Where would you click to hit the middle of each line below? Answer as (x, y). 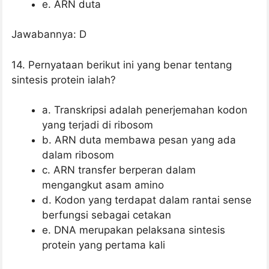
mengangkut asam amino (103, 185)
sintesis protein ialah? (64, 80)
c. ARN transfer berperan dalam (119, 170)
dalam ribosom (78, 155)
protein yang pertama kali (104, 245)
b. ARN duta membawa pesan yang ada (139, 140)
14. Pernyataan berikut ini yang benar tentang (122, 65)
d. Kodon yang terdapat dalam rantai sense (147, 200)
